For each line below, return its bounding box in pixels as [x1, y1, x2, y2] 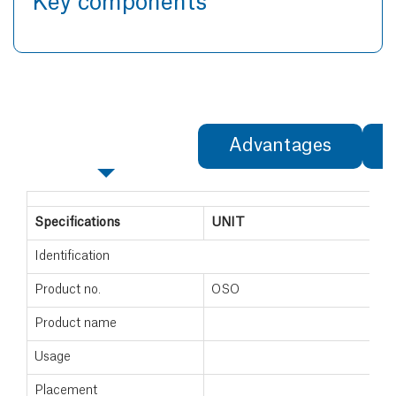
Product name [34, 316, 117, 330]
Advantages [229, 136, 331, 155]
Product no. [34, 283, 101, 296]
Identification [34, 249, 110, 263]
